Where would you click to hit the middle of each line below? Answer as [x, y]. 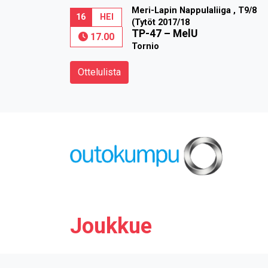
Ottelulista [99, 72]
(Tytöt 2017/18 [160, 22]
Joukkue [111, 226]
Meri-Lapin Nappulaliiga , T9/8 [194, 10]
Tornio [145, 46]
